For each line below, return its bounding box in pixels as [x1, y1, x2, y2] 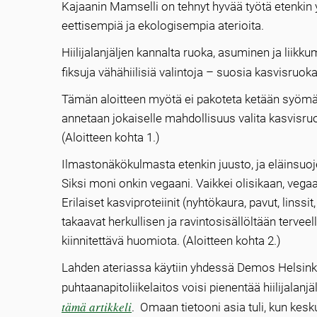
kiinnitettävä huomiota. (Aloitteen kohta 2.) [62, 234, 281, 248]
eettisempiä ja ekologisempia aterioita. [62, 18, 264, 33]
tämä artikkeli [62, 299, 132, 316]
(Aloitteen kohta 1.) [62, 130, 160, 145]
